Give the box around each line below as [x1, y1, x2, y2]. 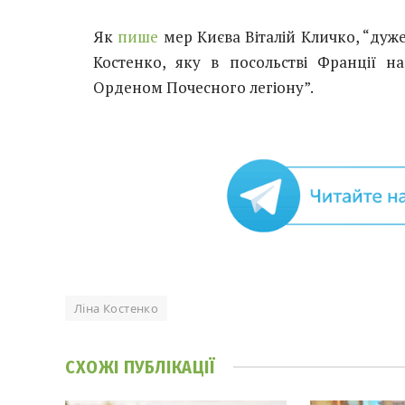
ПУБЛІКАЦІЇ [123, 355, 215, 378]
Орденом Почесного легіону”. [93, 77, 314, 99]
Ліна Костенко [74, 300, 159, 316]
